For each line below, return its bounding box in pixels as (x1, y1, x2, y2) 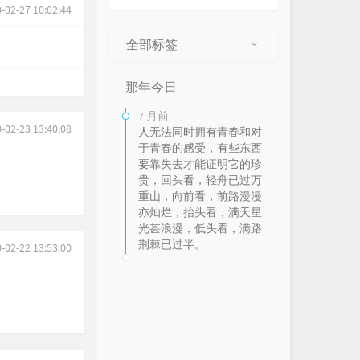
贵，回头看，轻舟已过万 (138, 173, 262, 187)
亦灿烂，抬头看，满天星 (138, 205, 262, 219)
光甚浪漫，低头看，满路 (138, 221, 262, 235)
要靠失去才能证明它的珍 (138, 157, 262, 171)
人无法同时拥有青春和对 (138, 125, 262, 139)
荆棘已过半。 (138, 237, 206, 252)
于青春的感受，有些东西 (138, 141, 262, 155)
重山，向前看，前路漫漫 (138, 189, 262, 203)
